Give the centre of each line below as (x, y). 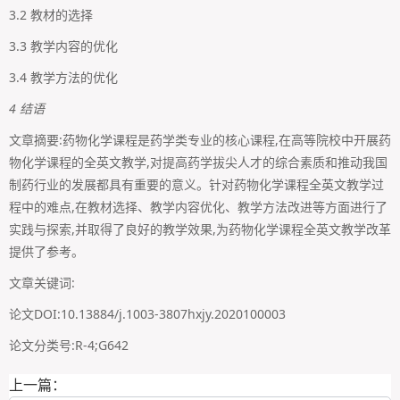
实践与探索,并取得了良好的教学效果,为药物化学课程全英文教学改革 (200, 229)
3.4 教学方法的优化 (63, 78)
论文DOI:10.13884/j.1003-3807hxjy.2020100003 (147, 314)
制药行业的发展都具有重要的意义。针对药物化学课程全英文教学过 (196, 185)
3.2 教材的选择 (51, 15)
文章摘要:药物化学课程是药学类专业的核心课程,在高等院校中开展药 (200, 140)
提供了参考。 (46, 252)
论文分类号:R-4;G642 (69, 346)
